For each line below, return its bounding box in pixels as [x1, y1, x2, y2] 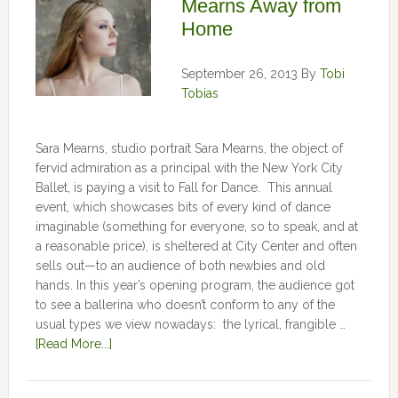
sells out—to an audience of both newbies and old [35, 259, 325, 273]
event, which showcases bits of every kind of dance [35, 200, 330, 214]
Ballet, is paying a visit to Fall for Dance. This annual [35, 180, 332, 195]
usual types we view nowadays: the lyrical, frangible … [35, 317, 346, 331]
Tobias [180, 86, 219, 100]
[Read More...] [35, 337, 112, 351]
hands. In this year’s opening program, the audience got [35, 278, 354, 292]
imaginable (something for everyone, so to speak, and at [35, 219, 358, 234]
